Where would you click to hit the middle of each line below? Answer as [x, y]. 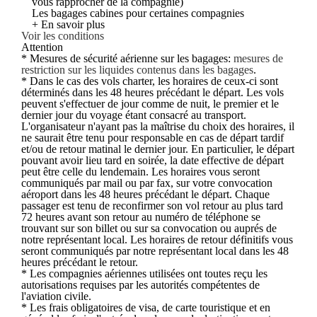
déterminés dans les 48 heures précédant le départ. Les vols [152, 92]
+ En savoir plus [68, 24]
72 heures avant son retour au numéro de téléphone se [141, 217]
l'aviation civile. [56, 296]
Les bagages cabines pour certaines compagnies [138, 13]
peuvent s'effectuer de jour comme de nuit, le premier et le [150, 103]
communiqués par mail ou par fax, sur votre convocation [147, 183]
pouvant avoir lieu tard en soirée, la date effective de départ [152, 160]
